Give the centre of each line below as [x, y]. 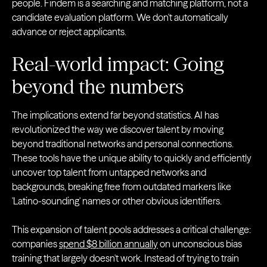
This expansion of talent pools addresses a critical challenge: [131, 230]
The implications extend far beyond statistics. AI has [115, 115]
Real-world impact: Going [118, 64]
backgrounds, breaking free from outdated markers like [122, 187]
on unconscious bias [200, 244]
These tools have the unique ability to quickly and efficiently [132, 158]
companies [35, 244]
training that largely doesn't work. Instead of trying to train [125, 258]
